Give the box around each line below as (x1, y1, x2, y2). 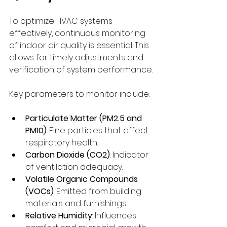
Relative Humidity (25, 209, 92, 221)
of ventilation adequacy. (25, 161, 123, 173)
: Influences (92, 209, 138, 221)
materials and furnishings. (25, 197, 127, 209)
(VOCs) (25, 185, 54, 197)
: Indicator (110, 148, 150, 161)
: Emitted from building (54, 185, 143, 197)
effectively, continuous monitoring (9, 27, 147, 39)
